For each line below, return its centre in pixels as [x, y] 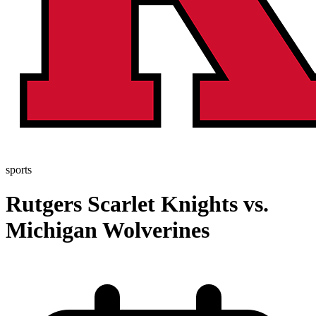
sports [19, 170]
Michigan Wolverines [108, 230]
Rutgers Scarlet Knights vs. [137, 204]
